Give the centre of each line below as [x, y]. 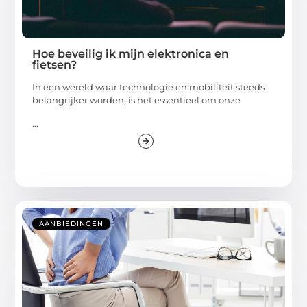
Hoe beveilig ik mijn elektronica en [131, 54]
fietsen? [55, 65]
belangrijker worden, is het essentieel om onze [137, 100]
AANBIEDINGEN [72, 223]
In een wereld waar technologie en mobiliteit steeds [149, 87]
